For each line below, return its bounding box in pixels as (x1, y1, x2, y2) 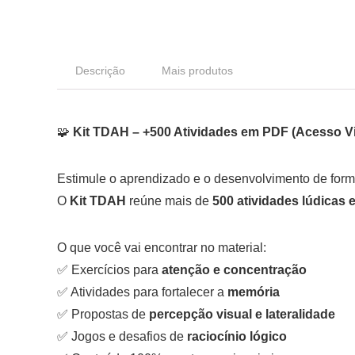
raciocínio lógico (187, 329, 287, 343)
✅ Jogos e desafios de (57, 329, 187, 343)
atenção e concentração (162, 262, 307, 277)
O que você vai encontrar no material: (57, 240, 266, 254)
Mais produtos (162, 63, 233, 77)
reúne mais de (126, 193, 212, 208)
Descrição (75, 63, 125, 77)
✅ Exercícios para (57, 262, 162, 277)
